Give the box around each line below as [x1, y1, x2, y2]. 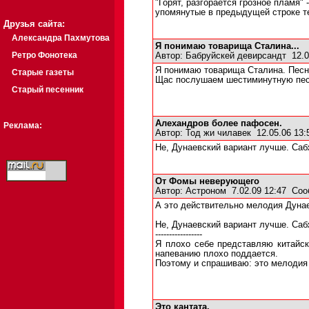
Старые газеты [12, 68, 74, 77]
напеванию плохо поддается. [155, 249, 278, 259]
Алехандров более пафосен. [155, 119, 282, 128]
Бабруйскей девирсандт [186, 51, 286, 61]
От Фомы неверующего [155, 177, 259, 186]
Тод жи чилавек [186, 128, 251, 138]
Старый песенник [12, 85, 83, 94]
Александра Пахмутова [12, 33, 110, 43]
